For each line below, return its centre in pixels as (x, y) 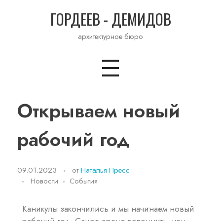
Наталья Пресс (105, 170)
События (84, 181)
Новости (44, 181)
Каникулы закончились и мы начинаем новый (108, 209)
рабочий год (74, 139)
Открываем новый (99, 110)
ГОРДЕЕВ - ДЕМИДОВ (110, 19)
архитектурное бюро (110, 36)
